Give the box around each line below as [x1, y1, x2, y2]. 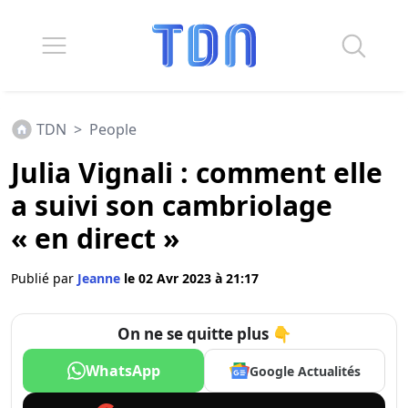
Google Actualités [249, 362, 361, 380]
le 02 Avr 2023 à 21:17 [124, 270, 259, 287]
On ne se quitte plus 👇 [117, 323, 291, 344]
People [89, 119, 137, 139]
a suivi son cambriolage [11, 187, 332, 224]
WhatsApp [85, 361, 160, 381]
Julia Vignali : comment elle [11, 154, 382, 191]
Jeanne [77, 270, 124, 287]
